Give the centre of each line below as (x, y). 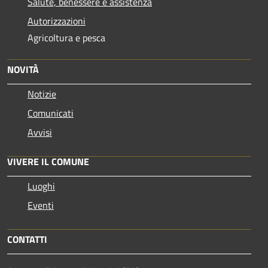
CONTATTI (27, 239)
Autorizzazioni (57, 21)
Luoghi (41, 186)
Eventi (41, 205)
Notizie (42, 94)
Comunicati (51, 113)
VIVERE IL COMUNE (48, 161)
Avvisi (40, 132)
